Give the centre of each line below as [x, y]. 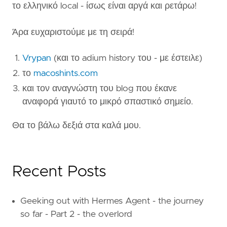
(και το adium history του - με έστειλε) [127, 58]
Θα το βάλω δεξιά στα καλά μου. [77, 125]
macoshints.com [66, 73]
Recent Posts [59, 172]
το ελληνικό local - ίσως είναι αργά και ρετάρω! [104, 6]
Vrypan [37, 58]
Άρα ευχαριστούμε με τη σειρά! [73, 32]
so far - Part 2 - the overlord [76, 215]
